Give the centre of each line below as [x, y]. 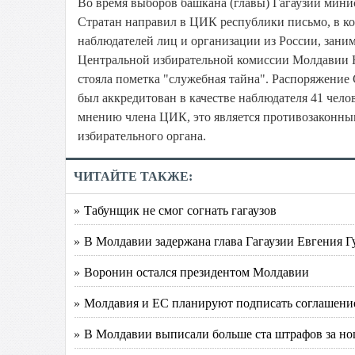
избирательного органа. [142, 136]
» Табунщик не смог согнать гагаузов [175, 210]
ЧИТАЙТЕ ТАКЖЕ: [133, 176]
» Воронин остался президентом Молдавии [191, 271]
